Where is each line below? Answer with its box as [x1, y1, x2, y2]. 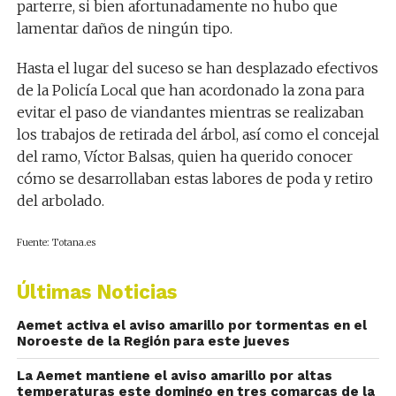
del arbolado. [16, 192, 104, 209]
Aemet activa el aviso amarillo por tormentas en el [16, 317, 367, 333]
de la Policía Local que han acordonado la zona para [16, 81, 364, 99]
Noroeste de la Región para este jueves [16, 333, 290, 349]
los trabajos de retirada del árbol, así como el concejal [16, 126, 379, 143]
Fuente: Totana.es [16, 237, 98, 248]
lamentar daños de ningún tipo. [16, 19, 232, 37]
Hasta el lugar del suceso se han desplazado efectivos [16, 59, 378, 77]
